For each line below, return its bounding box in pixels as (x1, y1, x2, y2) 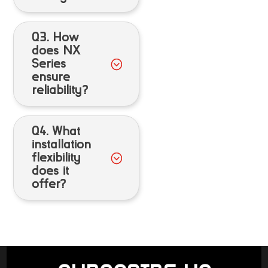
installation (32, 138, 92, 151)
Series (32, 57, 66, 70)
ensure (32, 70, 71, 83)
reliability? (32, 83, 89, 96)
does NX (32, 44, 81, 57)
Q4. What (32, 124, 81, 138)
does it (32, 164, 69, 177)
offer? (32, 177, 66, 190)
